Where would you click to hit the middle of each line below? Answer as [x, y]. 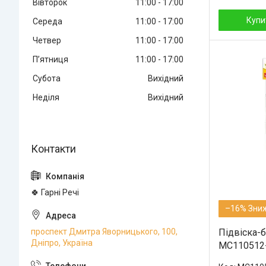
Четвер [47, 40]
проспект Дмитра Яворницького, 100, [104, 231]
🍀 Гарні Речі [55, 192]
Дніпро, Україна [62, 243]
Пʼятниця [50, 59]
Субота [47, 78]
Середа [47, 21]
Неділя [46, 97]
